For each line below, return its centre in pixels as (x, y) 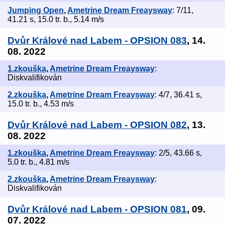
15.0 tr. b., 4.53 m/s (41, 104)
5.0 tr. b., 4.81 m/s (38, 162)
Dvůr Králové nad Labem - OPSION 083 (97, 41)
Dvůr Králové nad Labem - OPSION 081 (97, 209)
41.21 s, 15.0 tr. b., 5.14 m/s (56, 20)
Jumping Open (36, 11)
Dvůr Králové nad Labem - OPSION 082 (97, 125)
